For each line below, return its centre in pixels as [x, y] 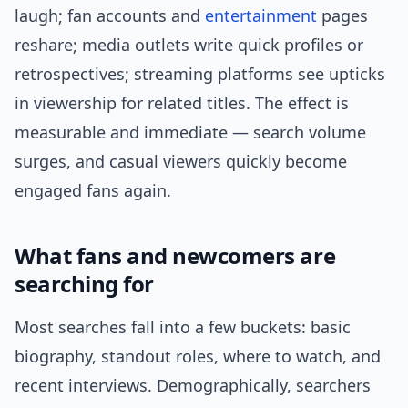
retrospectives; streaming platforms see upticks [200, 74]
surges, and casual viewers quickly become [181, 162]
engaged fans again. [93, 191]
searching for [84, 284]
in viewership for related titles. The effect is [182, 103]
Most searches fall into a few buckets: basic [183, 327]
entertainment [261, 16]
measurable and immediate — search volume [190, 133]
